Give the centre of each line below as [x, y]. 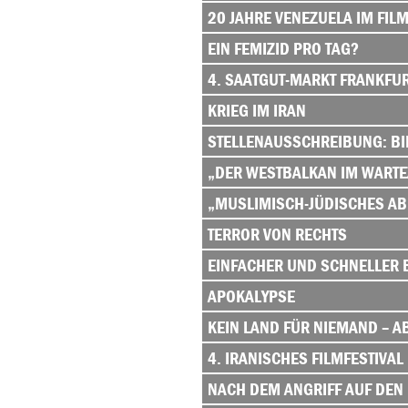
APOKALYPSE [251, 296]
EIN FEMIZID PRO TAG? [283, 48]
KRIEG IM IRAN [257, 110]
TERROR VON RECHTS [277, 234]
